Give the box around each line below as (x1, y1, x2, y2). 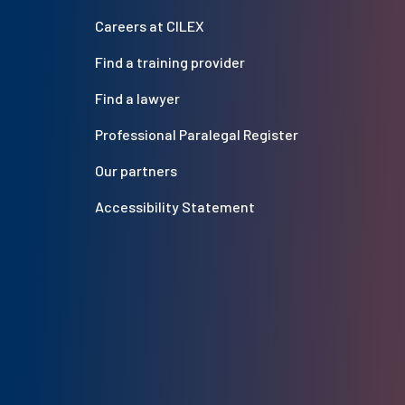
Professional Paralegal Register (94, 126, 298, 144)
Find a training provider (94, 53, 245, 71)
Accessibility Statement (94, 198, 255, 216)
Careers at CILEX (94, 17, 204, 35)
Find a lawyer (94, 89, 180, 108)
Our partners (94, 162, 177, 180)
